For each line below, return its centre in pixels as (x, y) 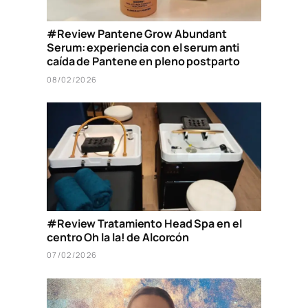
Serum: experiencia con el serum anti (143, 48)
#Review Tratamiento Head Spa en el (144, 223)
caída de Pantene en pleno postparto (143, 62)
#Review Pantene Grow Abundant (137, 34)
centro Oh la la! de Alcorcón (118, 237)
